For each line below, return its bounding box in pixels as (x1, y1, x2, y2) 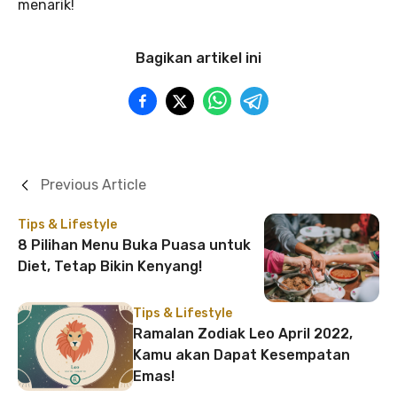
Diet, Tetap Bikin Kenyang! (18, 258, 202, 275)
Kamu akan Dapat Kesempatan (133, 346, 350, 363)
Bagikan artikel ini (136, 50, 261, 66)
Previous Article (41, 176, 146, 193)
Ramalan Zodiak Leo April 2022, (133, 325, 353, 342)
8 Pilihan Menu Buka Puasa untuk (18, 237, 251, 253)
